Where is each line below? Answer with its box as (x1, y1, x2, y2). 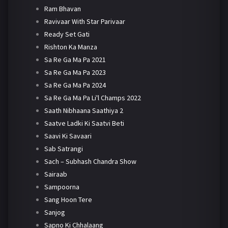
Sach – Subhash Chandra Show (44, 156, 136, 166)
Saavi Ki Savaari (44, 131, 92, 140)
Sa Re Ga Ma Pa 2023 (44, 67, 106, 77)
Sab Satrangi (44, 144, 83, 153)
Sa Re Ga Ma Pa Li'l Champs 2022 (44, 93, 141, 102)
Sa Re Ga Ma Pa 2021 (44, 54, 106, 64)
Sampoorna (44, 182, 79, 191)
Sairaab (44, 169, 67, 179)
